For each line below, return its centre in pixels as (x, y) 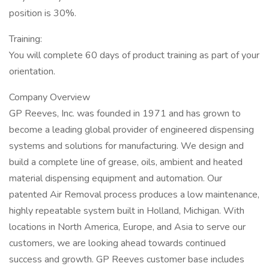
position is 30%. (43, 13)
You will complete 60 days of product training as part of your (134, 55)
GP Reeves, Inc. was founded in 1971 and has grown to (125, 113)
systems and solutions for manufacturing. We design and (126, 146)
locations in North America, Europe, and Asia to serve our (127, 227)
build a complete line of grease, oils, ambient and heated (126, 162)
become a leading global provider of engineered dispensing (131, 130)
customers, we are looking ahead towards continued (117, 243)
